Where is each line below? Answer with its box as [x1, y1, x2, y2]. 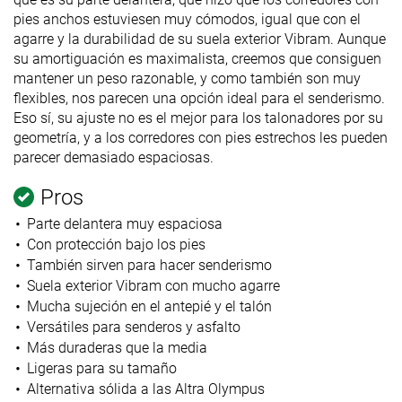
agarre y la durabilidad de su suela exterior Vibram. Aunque [13, 30, 386, 48]
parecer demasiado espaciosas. [13, 148, 214, 166]
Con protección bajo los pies [26, 235, 205, 253]
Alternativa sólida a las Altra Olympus [26, 380, 265, 398]
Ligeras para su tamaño [26, 359, 177, 377]
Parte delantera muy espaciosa [26, 214, 223, 232]
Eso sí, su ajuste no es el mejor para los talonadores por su [13, 109, 383, 127]
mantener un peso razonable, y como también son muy [13, 69, 361, 87]
